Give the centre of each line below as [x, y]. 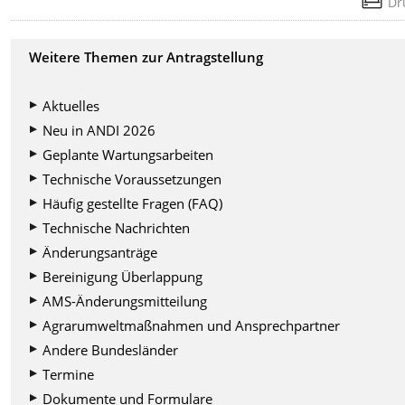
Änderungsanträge [100, 253]
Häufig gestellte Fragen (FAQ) [133, 204]
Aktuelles [71, 106]
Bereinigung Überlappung [123, 277]
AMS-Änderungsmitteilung [125, 301]
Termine [69, 375]
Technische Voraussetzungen [132, 179]
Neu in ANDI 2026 [99, 131]
